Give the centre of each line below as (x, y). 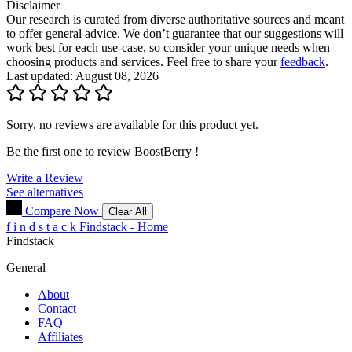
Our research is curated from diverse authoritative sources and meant (175, 19)
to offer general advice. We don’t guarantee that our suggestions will (175, 33)
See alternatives (45, 192)
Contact (57, 308)
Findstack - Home (124, 226)
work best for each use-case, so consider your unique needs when (168, 47)
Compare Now (62, 211)
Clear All (128, 211)
